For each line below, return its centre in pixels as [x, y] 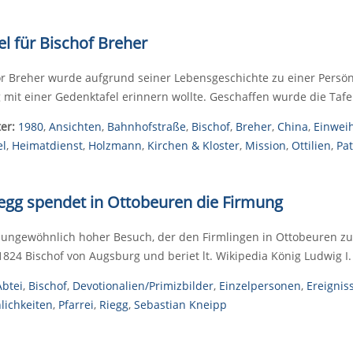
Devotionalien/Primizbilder [143, 286]
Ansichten [75, 126]
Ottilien [311, 145]
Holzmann [115, 145]
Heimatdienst [47, 145]
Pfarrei [76, 305]
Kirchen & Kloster [193, 145]
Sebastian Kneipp [180, 305]
